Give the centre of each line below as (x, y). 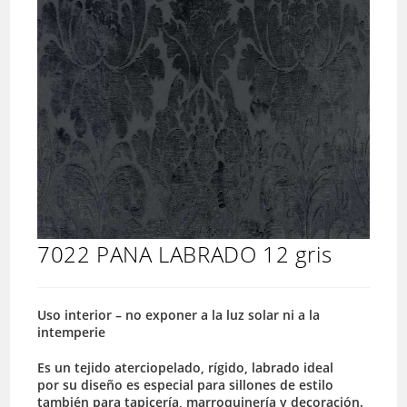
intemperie (72, 332)
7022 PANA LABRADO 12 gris (185, 253)
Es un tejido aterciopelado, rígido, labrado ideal (186, 367)
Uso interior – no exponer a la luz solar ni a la (179, 314)
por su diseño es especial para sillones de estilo (186, 384)
